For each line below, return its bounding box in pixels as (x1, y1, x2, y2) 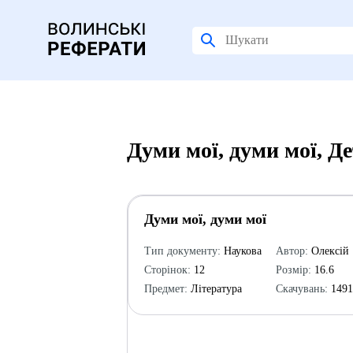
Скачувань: (276, 283, 329, 295)
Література (188, 283, 243, 295)
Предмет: (144, 283, 188, 295)
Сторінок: (144, 264, 191, 276)
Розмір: (276, 264, 312, 276)
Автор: (276, 245, 309, 257)
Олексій (308, 245, 350, 257)
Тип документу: (144, 245, 221, 257)
